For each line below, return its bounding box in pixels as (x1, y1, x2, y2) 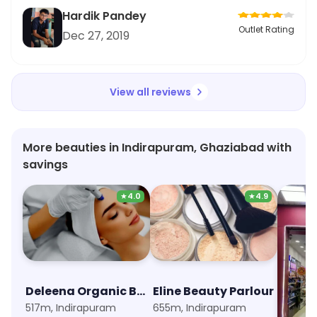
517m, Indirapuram (25, 301, 116, 315)
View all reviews (109, 85, 191, 99)
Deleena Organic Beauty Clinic (137, 283, 145, 299)
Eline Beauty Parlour (153, 283, 274, 299)
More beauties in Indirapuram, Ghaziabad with (23, 139, 292, 156)
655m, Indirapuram (153, 301, 246, 315)
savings (23, 156, 68, 173)
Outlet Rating (238, 23, 294, 35)
